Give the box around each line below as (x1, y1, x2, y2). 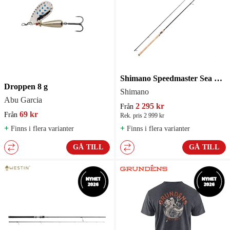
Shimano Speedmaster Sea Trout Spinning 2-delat (214, 73, 222, 83)
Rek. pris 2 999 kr (120, 111, 164, 119)
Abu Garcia (4, 95, 42, 104)
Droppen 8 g (4, 82, 48, 91)
